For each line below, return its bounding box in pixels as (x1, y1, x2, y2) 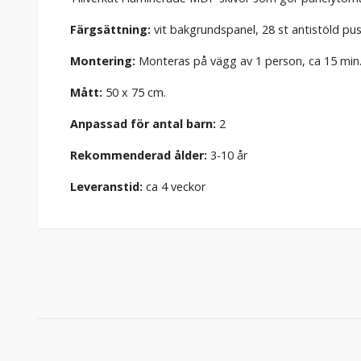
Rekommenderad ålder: (70, 147, 207, 163)
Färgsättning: (70, 21, 154, 37)
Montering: (70, 52, 135, 68)
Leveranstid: (70, 178, 143, 194)
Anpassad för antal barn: (70, 115, 216, 131)
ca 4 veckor (143, 178, 209, 194)
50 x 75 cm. (102, 84, 169, 100)
